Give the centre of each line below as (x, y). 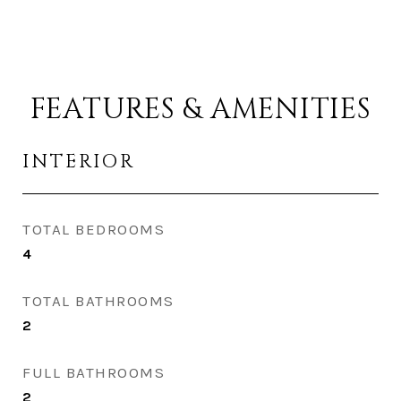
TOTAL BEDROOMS (94, 229)
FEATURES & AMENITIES (200, 110)
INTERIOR (79, 162)
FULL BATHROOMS (94, 372)
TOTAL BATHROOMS (98, 301)
